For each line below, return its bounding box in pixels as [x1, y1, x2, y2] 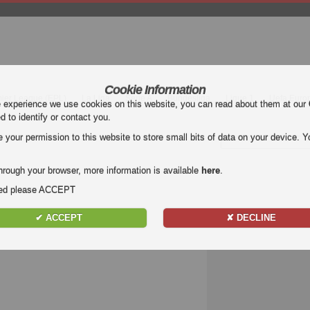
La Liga [82, 93, 110, 103]
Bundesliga [167, 93, 210, 103]
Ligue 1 [226, 93, 254, 103]
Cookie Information [104, 83, 206, 98]
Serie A [125, 93, 152, 103]
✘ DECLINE [226, 212, 277, 224]
